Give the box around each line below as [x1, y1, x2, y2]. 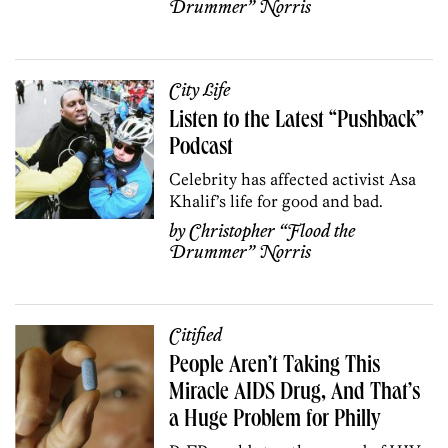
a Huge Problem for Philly [169, 408, 382, 433]
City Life [169, 79, 231, 102]
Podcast [169, 136, 234, 161]
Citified [169, 324, 223, 347]
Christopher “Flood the [189, 220, 356, 243]
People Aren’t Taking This [169, 354, 381, 379]
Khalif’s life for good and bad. [169, 190, 384, 211]
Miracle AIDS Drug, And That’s [169, 381, 421, 406]
